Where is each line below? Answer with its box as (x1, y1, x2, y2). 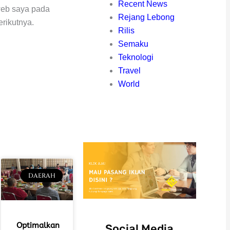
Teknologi (118, 52, 154, 62)
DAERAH (28, 171, 55, 180)
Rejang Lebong (118, 12, 175, 22)
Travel (118, 66, 141, 75)
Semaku (118, 39, 148, 48)
